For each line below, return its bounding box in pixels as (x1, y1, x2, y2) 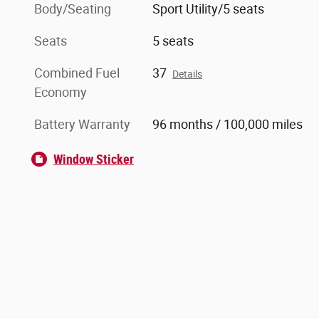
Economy (34, 84, 87, 100)
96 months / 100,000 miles (152, 116, 303, 132)
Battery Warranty (34, 116, 130, 132)
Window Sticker (53, 151, 134, 167)
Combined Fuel (34, 65, 120, 80)
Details (172, 68, 203, 80)
